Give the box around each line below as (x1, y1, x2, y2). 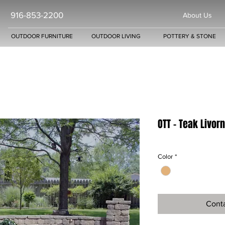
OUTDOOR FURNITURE (11, 33, 73, 40)
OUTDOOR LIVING (91, 33, 141, 40)
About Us (182, 11, 212, 19)
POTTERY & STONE (163, 33, 216, 40)
